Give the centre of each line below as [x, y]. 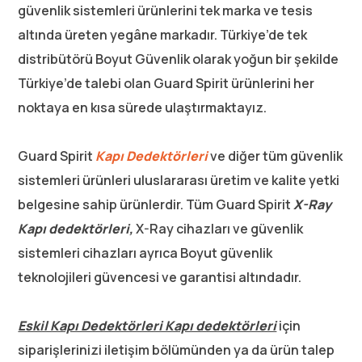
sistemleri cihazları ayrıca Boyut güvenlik [145, 253]
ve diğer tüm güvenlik [276, 156]
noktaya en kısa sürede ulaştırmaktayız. [143, 107]
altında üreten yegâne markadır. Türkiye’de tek [163, 35]
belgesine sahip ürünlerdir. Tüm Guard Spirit [156, 204]
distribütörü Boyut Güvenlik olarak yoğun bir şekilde [179, 59]
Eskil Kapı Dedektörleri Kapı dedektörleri [147, 326]
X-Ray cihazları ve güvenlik [219, 229]
